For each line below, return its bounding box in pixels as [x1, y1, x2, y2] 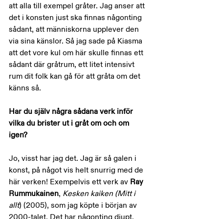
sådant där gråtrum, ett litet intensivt [9, 60, 136, 69]
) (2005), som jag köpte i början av [19, 200, 139, 210]
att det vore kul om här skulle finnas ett [9, 48, 145, 58]
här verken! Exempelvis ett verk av [9, 177, 130, 187]
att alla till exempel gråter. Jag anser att [9, 1, 147, 11]
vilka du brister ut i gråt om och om [9, 118, 131, 128]
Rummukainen [9, 189, 59, 198]
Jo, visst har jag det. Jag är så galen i [9, 153, 138, 163]
